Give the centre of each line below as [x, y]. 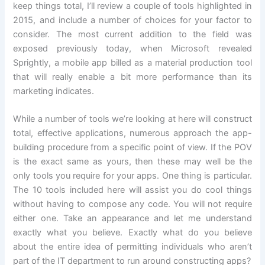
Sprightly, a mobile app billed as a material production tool [132, 63]
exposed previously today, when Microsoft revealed [132, 49]
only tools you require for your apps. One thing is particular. [132, 176]
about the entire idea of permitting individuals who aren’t [132, 247]
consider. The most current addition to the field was [132, 35]
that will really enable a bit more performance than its [132, 77]
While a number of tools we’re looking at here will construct [132, 119]
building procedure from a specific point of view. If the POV [132, 148]
